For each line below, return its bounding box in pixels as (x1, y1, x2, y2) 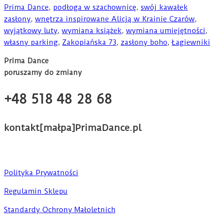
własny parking (4, 37, 58, 47)
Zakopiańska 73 (62, 37, 116, 47)
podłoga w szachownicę (53, 2, 136, 12)
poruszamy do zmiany (4, 68, 82, 77)
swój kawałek (141, 2, 188, 12)
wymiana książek (62, 26, 122, 35)
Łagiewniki (172, 37, 210, 47)
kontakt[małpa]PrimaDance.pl (4, 122, 142, 133)
